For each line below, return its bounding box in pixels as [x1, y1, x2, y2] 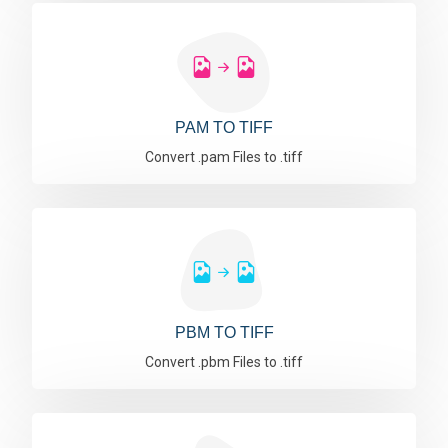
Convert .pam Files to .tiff [145, 149, 303, 165]
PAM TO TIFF [175, 119, 273, 136]
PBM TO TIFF [174, 324, 274, 341]
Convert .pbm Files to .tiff [145, 354, 303, 370]
